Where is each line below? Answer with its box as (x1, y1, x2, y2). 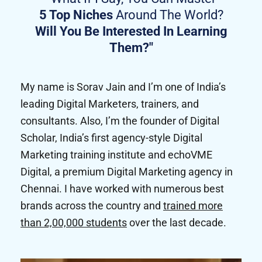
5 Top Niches (39, 8, 113, 23)
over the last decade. (127, 216, 226, 229)
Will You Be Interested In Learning (35, 24, 227, 39)
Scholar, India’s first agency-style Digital (20, 132, 202, 144)
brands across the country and (20, 199, 163, 212)
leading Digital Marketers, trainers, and (20, 98, 199, 111)
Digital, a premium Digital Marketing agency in (20, 166, 233, 178)
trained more (163, 199, 223, 212)
